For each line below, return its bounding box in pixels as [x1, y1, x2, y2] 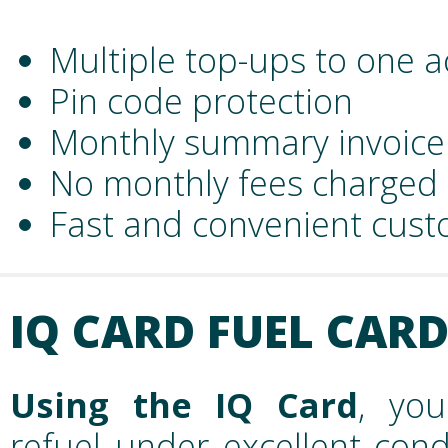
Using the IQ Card [10, 380, 358, 428]
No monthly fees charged [50, 158, 438, 206]
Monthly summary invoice [50, 117, 445, 165]
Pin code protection [50, 76, 353, 124]
